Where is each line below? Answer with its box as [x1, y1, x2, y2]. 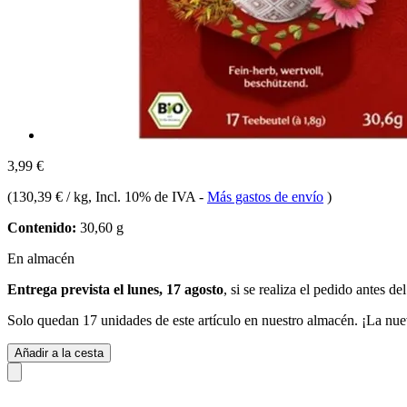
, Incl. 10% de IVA [88, 188, 199, 204]
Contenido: [7, 219, 76, 235]
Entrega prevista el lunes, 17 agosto [7, 281, 223, 297]
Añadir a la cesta [15, 345, 104, 360]
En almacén [7, 250, 74, 266]
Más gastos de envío [207, 188, 323, 204]
